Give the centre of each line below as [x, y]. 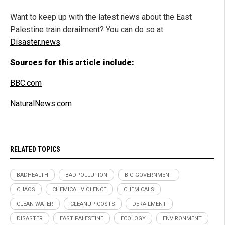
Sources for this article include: [72, 63]
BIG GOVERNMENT [149, 175]
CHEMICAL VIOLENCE [79, 190]
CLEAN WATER [35, 204]
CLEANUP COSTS [93, 204]
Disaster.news [35, 42]
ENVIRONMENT [182, 219]
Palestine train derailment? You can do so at [87, 30]
